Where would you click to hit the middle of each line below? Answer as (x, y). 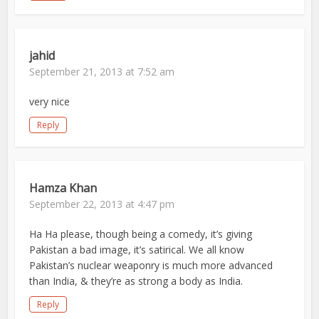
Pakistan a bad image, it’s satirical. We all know (137, 250)
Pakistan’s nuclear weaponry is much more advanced (151, 266)
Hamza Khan (63, 188)
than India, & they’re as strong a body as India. (136, 281)
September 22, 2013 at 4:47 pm (102, 204)
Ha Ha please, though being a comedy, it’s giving (141, 234)
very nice (50, 102)
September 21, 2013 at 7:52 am (102, 72)
